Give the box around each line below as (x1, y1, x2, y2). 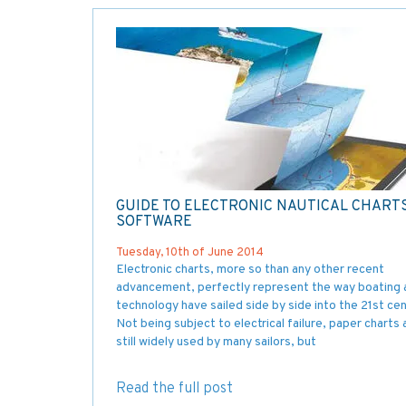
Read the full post (116, 379, 233, 398)
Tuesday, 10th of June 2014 (116, 245, 264, 260)
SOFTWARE (116, 212, 192, 231)
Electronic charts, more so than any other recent (116, 261, 384, 277)
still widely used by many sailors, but (116, 333, 316, 350)
